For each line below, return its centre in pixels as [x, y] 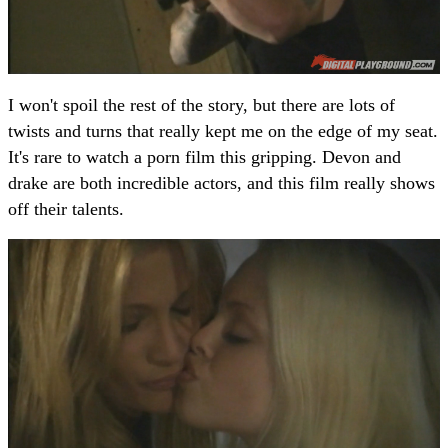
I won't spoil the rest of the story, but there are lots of [201, 104]
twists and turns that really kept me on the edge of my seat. [223, 130]
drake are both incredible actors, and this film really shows [221, 182]
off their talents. [66, 208]
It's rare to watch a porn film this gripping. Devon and [204, 156]
